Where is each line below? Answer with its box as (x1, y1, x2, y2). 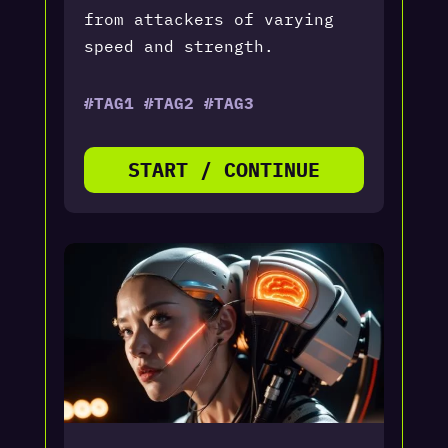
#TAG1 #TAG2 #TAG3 (83, 92, 254, 113)
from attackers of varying (83, 8, 334, 29)
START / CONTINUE (127, 155, 320, 183)
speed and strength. (83, 35, 284, 56)
